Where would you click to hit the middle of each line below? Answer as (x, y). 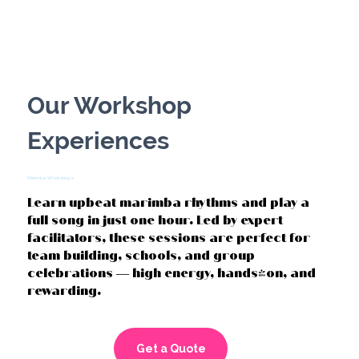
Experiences (99, 140)
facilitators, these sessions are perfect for (169, 237)
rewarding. (65, 290)
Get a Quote (171, 349)
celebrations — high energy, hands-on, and (172, 272)
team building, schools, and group (141, 255)
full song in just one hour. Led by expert (155, 220)
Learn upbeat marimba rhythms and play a (169, 202)
